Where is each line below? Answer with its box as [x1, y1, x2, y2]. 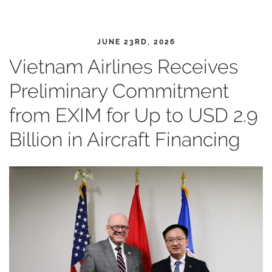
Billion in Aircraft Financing [9, 128, 240, 151]
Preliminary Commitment [9, 80, 229, 102]
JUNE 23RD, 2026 [97, 38, 175, 46]
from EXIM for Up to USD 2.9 [9, 104, 258, 126]
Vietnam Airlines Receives [9, 55, 238, 78]
